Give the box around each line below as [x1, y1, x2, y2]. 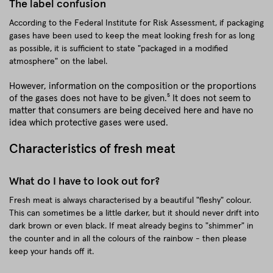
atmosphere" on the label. [9, 57, 107, 66]
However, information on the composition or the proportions [9, 82, 257, 91]
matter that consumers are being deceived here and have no [9, 106, 253, 115]
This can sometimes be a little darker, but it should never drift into [9, 209, 259, 218]
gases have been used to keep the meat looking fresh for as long [9, 32, 255, 40]
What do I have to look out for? [9, 176, 160, 187]
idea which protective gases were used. [9, 118, 168, 127]
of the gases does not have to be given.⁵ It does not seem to [9, 94, 251, 103]
